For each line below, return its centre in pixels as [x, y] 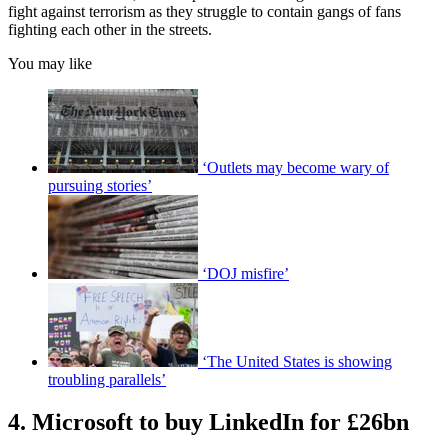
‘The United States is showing [297, 361]
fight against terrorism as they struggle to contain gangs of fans [204, 11]
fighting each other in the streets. [110, 29]
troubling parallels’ [107, 379]
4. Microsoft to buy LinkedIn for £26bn [208, 421]
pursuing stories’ [100, 185]
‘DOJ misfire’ [245, 273]
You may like [50, 63]
